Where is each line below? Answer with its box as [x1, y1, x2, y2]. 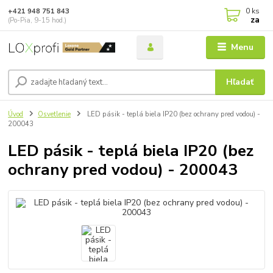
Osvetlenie [38, 109, 71, 119]
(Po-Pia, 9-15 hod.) [8, 15, 67, 25]
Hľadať [226, 76, 254, 88]
